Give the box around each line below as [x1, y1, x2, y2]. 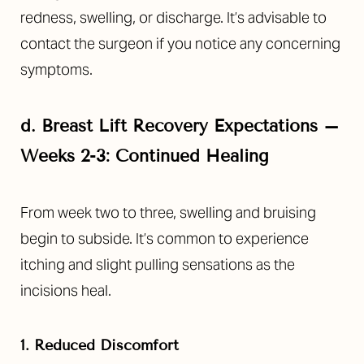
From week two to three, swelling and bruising [20, 203, 316, 222]
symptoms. [20, 60, 93, 79]
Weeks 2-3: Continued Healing [20, 145, 269, 167]
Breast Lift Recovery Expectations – [41, 115, 339, 136]
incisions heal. [20, 281, 111, 300]
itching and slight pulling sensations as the [20, 255, 295, 274]
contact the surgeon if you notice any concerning [20, 34, 340, 53]
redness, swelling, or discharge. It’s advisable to [20, 8, 327, 27]
